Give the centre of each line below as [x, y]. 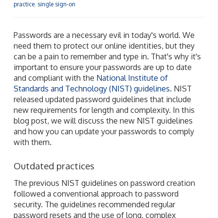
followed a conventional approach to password [96, 193]
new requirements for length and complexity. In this [104, 110]
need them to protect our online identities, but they [104, 45]
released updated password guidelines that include [102, 99]
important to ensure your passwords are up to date [103, 67]
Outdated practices [54, 165]
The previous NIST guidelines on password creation [104, 183]
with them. [33, 142]
